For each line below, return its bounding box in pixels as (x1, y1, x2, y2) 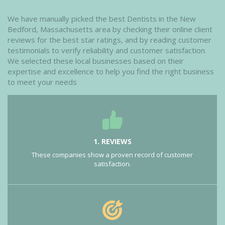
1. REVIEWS (93, 137, 132, 146)
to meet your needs (8, 77, 77, 87)
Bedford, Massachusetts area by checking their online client (8, 24, 212, 34)
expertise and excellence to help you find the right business (8, 66, 214, 76)
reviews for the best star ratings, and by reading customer (8, 35, 211, 45)
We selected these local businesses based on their (8, 56, 184, 66)
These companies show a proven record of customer (32, 150, 193, 159)
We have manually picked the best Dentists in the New (8, 14, 196, 24)
